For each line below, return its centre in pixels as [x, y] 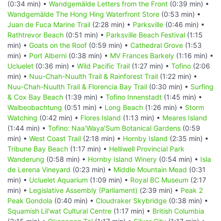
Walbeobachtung [35, 107]
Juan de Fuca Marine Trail [49, 24]
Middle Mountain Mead [150, 169]
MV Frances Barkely [142, 55]
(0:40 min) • [74, 200]
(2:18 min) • [102, 138]
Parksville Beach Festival [146, 35]
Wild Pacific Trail [103, 66]
